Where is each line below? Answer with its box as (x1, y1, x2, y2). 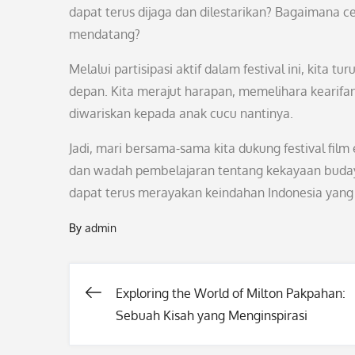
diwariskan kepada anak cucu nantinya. (69, 105, 293, 121)
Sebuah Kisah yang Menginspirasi (116, 307, 307, 323)
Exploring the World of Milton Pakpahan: (116, 285, 345, 301)
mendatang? (69, 26, 140, 42)
